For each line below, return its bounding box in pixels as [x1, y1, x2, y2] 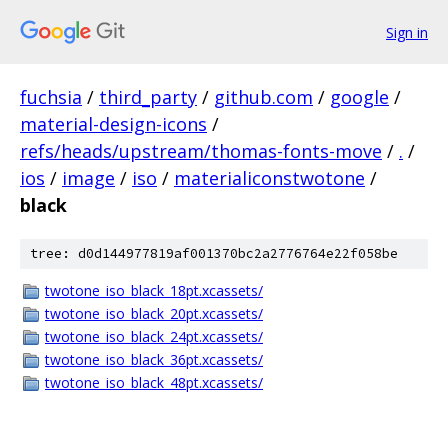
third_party [99, 85, 197, 109]
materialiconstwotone [174, 166, 365, 190]
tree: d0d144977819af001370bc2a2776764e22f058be [30, 245, 398, 262]
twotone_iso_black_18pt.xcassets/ [45, 281, 263, 300]
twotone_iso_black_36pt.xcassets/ [45, 350, 263, 369]
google [330, 85, 389, 109]
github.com [214, 85, 313, 109]
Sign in [386, 22, 428, 42]
